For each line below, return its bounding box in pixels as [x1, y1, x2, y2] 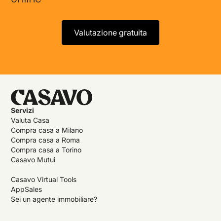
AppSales [11, 184, 42, 193]
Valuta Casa [11, 115, 50, 124]
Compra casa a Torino [11, 145, 82, 154]
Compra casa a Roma [11, 135, 80, 144]
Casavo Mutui [11, 155, 56, 164]
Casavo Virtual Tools [11, 175, 77, 184]
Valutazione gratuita [74, 27, 147, 37]
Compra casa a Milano [11, 125, 83, 134]
